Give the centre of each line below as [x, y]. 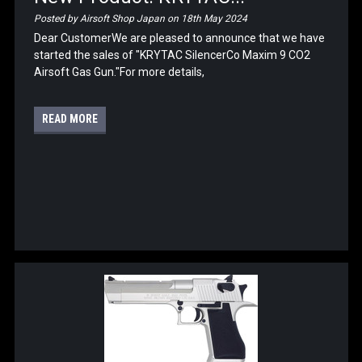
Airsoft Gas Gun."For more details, [120, 72]
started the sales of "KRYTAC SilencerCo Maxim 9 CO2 [173, 55]
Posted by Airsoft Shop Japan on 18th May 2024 [141, 18]
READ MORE [70, 118]
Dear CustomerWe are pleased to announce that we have [180, 38]
